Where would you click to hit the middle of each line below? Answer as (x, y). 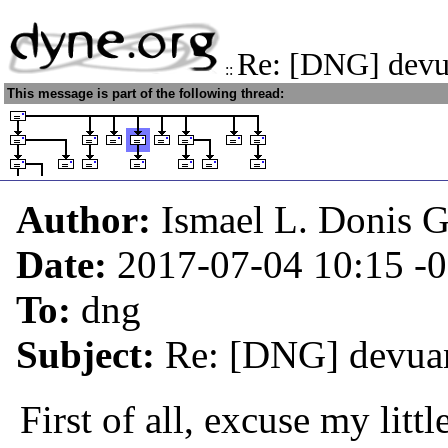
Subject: (90, 354)
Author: (88, 219)
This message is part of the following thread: (145, 93)
